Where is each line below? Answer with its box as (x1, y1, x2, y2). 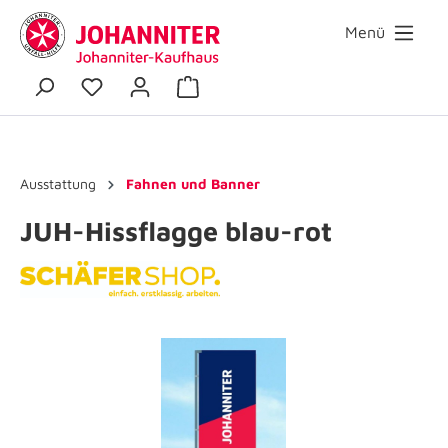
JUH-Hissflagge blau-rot (20, 214, 332, 247)
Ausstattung (20, 174, 96, 192)
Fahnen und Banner (126, 174, 260, 192)
